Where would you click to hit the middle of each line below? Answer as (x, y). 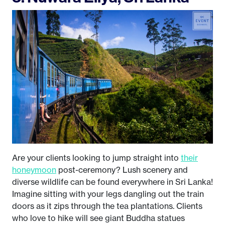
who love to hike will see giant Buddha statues (98, 218)
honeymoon (34, 170)
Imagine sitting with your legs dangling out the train (108, 194)
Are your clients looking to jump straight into (96, 158)
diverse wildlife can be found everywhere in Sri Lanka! (113, 182)
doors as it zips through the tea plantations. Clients (107, 206)
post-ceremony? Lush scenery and (122, 170)
